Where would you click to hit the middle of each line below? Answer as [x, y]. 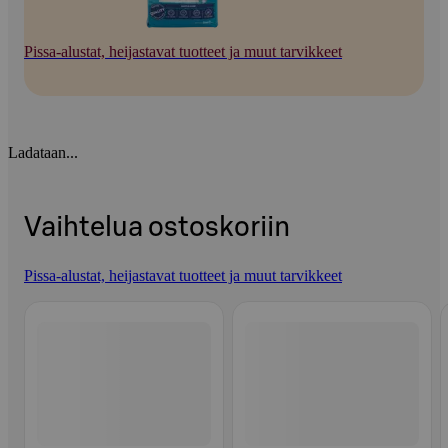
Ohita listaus [63, 301]
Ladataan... [43, 152]
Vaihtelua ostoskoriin [157, 228]
